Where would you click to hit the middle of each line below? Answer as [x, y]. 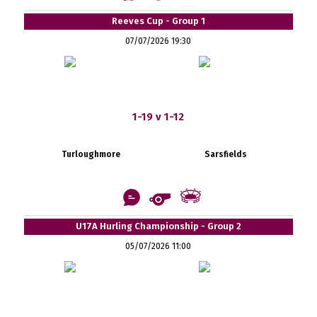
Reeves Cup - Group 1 [158, 21]
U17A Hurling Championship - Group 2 [158, 226]
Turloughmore [91, 154]
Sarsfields [225, 154]
